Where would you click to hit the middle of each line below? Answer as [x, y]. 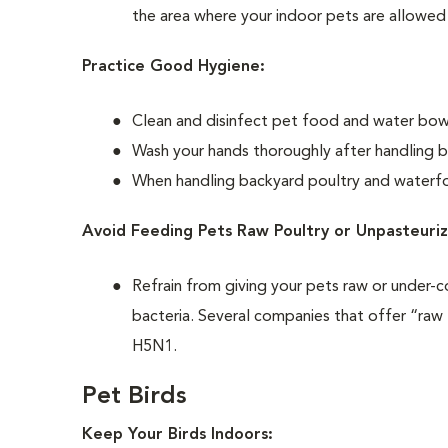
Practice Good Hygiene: [174, 67]
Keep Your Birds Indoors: [178, 435]
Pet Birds [134, 397]
